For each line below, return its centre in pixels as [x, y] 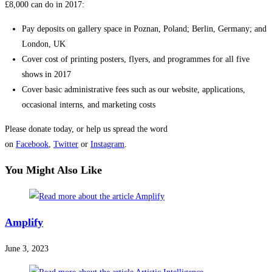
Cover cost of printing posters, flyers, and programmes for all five [136, 59]
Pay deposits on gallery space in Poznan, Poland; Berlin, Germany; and [144, 29]
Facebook [32, 144]
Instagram [107, 144]
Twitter [66, 144]
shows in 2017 [46, 75]
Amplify [24, 223]
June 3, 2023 [27, 249]
